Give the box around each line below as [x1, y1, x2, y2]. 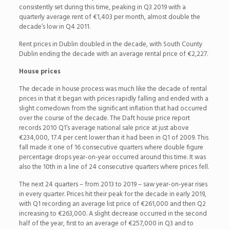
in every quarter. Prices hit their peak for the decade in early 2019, [18, 189, 206, 200]
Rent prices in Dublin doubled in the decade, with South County [18, 39, 202, 50]
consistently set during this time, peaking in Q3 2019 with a [18, 2, 186, 13]
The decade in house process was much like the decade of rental [18, 84, 207, 95]
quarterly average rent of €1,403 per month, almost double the [18, 12, 200, 23]
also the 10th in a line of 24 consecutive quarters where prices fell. [18, 162, 209, 173]
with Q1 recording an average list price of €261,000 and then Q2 [18, 199, 206, 210]
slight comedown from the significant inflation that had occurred [18, 103, 207, 114]
